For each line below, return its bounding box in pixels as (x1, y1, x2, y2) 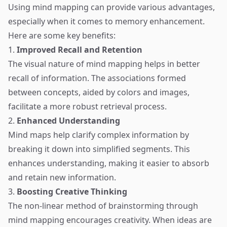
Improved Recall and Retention (17, 44, 142, 55)
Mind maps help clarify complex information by (8, 129, 189, 140)
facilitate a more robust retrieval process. (8, 101, 167, 112)
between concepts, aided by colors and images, (8, 87, 190, 98)
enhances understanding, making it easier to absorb (8, 158, 209, 169)
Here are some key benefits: (8, 30, 116, 41)
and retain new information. (8, 172, 116, 183)
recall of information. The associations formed (8, 72, 186, 84)
